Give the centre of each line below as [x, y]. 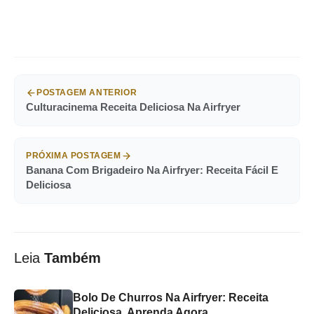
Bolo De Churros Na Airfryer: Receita [171, 298]
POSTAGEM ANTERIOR [87, 93]
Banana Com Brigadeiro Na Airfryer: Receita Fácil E [152, 170]
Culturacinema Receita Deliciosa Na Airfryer [133, 107]
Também [73, 258]
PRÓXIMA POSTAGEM [74, 156]
